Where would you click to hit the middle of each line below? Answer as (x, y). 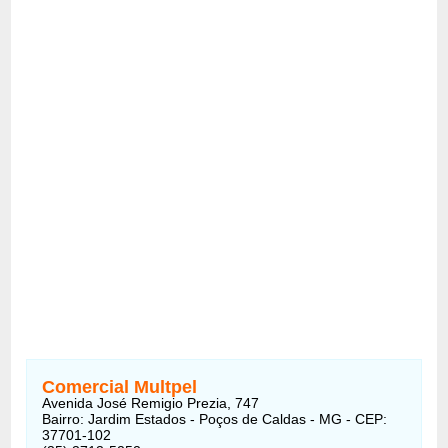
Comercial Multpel (120, 386)
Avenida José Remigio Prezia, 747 (151, 402)
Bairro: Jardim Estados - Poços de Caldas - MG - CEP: (215, 418)
